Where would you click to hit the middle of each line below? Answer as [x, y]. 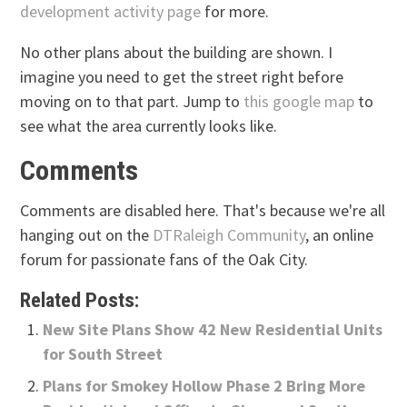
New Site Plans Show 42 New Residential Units [213, 330]
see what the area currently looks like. [149, 125]
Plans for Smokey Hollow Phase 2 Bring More [204, 385]
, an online [340, 235]
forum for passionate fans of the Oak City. [164, 260]
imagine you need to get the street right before [182, 76]
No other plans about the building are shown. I [177, 52]
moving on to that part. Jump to [132, 101]
